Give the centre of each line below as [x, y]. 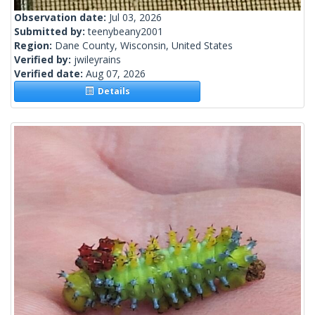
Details [111, 91]
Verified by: [44, 60]
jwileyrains [97, 60]
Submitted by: [51, 32]
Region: [34, 46]
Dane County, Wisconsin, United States [144, 46]
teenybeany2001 [126, 32]
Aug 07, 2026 [116, 74]
